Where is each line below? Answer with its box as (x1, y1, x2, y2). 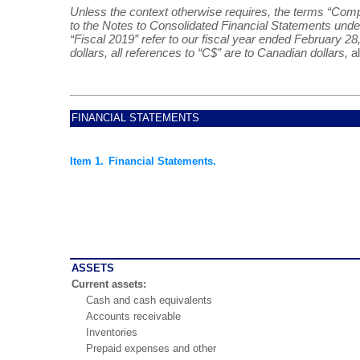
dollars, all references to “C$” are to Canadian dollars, (70, 47, 351, 60)
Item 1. (70, 154, 104, 167)
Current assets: (72, 277, 146, 290)
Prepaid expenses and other (86, 342, 216, 354)
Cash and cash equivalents (86, 293, 212, 306)
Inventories (86, 325, 137, 338)
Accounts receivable (86, 309, 181, 322)
